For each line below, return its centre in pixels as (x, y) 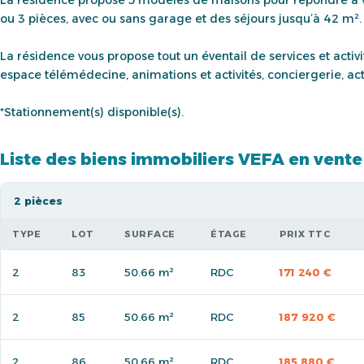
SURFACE (150, 234)
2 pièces (38, 200)
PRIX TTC (305, 234)
